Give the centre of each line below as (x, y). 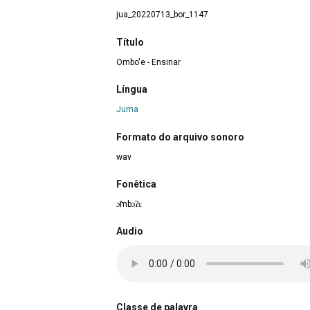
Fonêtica (136, 184)
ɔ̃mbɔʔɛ (129, 204)
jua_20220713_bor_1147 (162, 15)
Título (130, 42)
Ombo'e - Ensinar (148, 62)
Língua (132, 90)
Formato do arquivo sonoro (180, 137)
